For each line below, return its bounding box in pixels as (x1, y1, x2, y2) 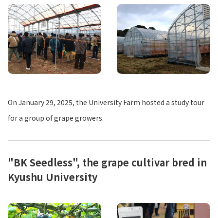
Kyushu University (8, 170, 97, 184)
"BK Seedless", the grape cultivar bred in (8, 155, 207, 170)
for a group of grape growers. (8, 113, 104, 123)
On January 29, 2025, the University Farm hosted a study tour (8, 97, 204, 108)
